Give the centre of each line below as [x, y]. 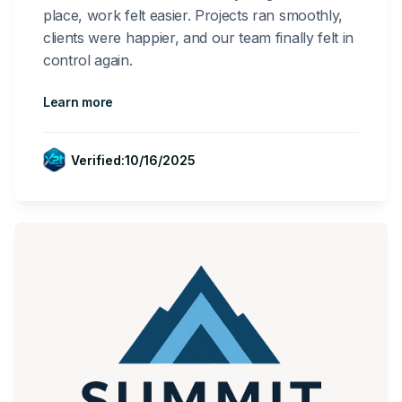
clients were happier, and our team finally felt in [198, 38]
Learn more [79, 102]
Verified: [98, 160]
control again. [88, 61]
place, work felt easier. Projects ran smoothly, [193, 16]
